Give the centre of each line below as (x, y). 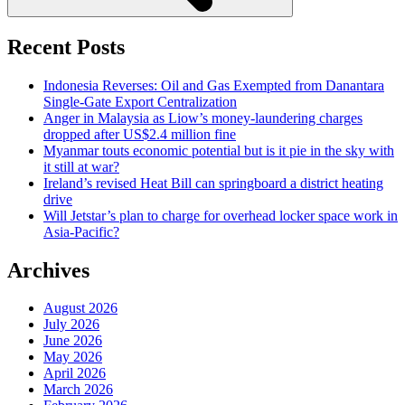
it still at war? (81, 166)
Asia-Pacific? (81, 231)
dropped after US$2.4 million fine (140, 134)
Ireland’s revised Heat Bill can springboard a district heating (213, 183)
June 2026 (73, 341)
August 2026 (80, 308)
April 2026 (75, 373)
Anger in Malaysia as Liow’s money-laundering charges (203, 118)
